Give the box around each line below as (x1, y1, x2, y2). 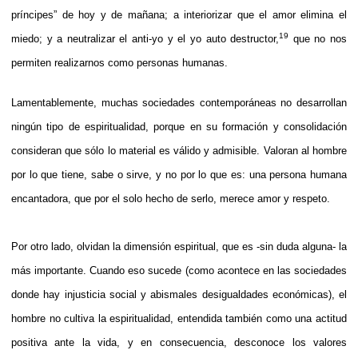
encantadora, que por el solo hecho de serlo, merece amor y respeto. (11, 192, 330, 205)
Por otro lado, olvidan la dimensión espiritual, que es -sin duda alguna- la (11, 240, 347, 253)
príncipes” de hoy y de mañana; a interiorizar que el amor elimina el (11, 8, 347, 21)
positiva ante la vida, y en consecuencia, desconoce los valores (11, 336, 347, 348)
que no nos (288, 32, 348, 45)
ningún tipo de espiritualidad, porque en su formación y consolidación (11, 120, 347, 133)
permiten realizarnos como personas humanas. (11, 56, 228, 69)
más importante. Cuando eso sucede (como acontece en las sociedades (11, 264, 347, 276)
